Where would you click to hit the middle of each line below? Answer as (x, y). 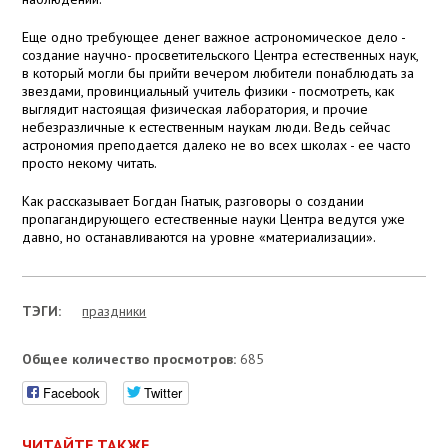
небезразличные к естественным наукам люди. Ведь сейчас (206, 127)
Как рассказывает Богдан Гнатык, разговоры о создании (193, 201)
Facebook (72, 393)
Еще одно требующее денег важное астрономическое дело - (214, 37)
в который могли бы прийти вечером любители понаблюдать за (218, 73)
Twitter (163, 393)
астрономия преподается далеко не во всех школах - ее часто (217, 145)
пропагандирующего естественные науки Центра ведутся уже (214, 219)
